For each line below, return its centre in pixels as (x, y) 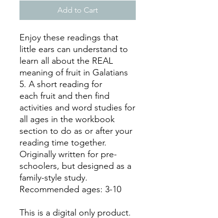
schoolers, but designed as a (75, 166)
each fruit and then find (64, 96)
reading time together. (63, 142)
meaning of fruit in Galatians (74, 72)
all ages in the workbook (67, 119)
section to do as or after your (76, 131)
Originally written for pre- (68, 154)
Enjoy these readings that (69, 37)
